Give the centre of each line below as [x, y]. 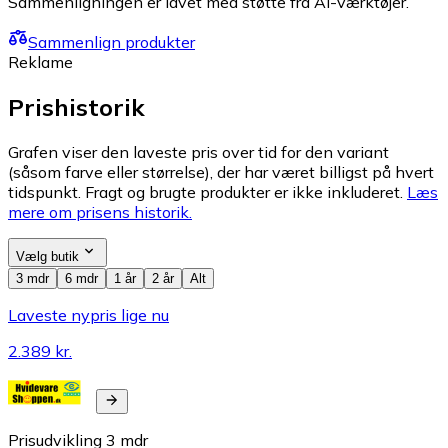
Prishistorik [76, 107]
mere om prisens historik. [100, 212]
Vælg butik [47, 257]
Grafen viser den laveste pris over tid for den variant [198, 152]
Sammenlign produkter [111, 42]
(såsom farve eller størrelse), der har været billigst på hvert [221, 172]
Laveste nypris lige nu [88, 315]
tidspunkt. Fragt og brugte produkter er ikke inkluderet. [205, 192]
